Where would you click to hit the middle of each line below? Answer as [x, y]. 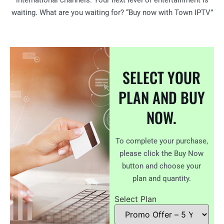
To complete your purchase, [161, 141]
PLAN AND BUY [161, 97]
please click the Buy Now [162, 154]
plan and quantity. [161, 179]
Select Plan [135, 199]
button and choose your [162, 166]
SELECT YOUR [162, 77]
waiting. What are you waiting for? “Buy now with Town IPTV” [112, 12]
